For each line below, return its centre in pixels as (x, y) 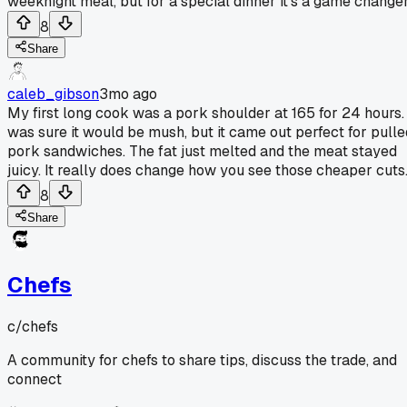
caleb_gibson (53, 94)
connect (35, 379)
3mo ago (128, 94)
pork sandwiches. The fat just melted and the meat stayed (202, 151)
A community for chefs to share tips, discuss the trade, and (202, 360)
